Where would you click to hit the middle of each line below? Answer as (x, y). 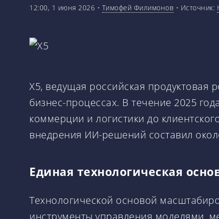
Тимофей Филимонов (138, 8)
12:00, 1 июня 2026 (62, 8)
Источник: (199, 8)
